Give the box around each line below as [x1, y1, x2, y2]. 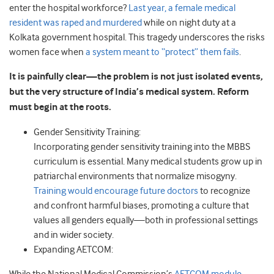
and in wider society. [34, 229, 114, 240]
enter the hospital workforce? [9, 2, 128, 13]
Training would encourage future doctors [34, 185, 198, 196]
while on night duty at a [142, 17, 236, 28]
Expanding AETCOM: [34, 244, 113, 255]
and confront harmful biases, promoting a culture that [34, 200, 249, 211]
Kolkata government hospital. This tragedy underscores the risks [9, 32, 265, 43]
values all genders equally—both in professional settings [34, 215, 258, 226]
